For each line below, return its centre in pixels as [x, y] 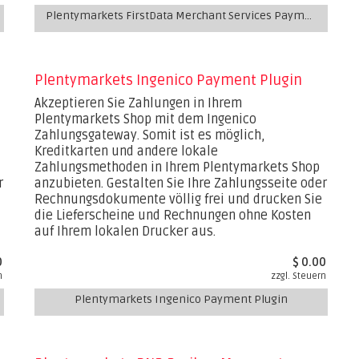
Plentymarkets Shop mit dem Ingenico [146, 119]
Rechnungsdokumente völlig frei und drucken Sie [179, 200]
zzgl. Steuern [299, 276]
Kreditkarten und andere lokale [127, 151]
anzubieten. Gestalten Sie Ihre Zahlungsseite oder [181, 184]
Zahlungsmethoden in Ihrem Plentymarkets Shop [177, 167]
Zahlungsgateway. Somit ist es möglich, [150, 135]
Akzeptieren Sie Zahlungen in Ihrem [139, 103]
